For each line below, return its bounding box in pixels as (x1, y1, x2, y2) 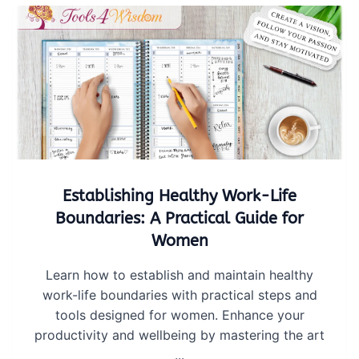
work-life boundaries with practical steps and (42, 287, 317, 303)
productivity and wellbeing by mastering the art (34, 327, 325, 343)
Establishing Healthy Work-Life (63, 187, 296, 205)
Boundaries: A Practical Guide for (55, 209, 304, 228)
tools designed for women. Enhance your (54, 307, 305, 323)
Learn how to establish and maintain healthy (46, 267, 313, 283)
